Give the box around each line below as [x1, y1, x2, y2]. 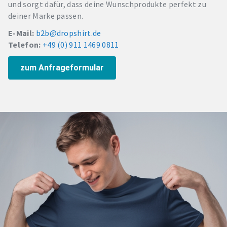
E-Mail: [8, 27, 34, 38]
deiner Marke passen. [8, 10, 84, 21]
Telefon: [8, 39, 41, 50]
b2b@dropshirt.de [35, 27, 101, 38]
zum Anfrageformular [20, 62, 104, 72]
